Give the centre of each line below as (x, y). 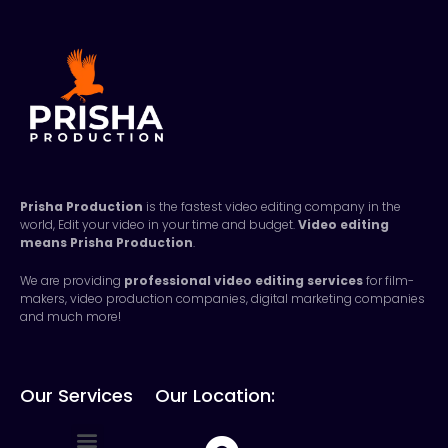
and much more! (70, 316)
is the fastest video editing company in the (273, 206)
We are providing (70, 280)
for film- (390, 280)
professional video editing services (243, 280)
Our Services (76, 395)
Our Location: (214, 395)
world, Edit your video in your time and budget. (157, 224)
